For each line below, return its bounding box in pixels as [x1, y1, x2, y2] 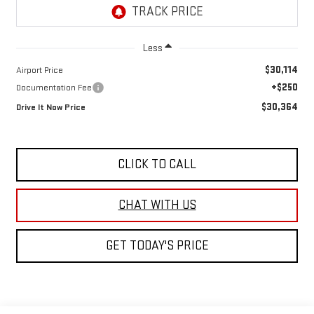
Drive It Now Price [15, 101, 86, 113]
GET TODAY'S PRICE [105, 238, 209, 253]
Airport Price [15, 64, 63, 76]
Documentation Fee [15, 81, 92, 93]
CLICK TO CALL [118, 156, 196, 172]
